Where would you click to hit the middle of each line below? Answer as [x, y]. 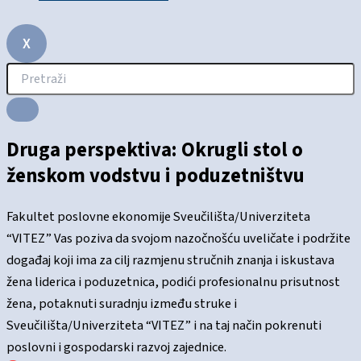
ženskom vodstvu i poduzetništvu [156, 176]
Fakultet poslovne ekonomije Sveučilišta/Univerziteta [158, 216]
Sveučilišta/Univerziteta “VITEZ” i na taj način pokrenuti [164, 325]
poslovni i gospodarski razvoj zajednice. [116, 347]
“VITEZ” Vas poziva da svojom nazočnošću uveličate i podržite [178, 238]
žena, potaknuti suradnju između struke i [122, 303]
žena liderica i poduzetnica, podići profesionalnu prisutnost [173, 282]
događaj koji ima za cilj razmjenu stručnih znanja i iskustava [170, 260]
